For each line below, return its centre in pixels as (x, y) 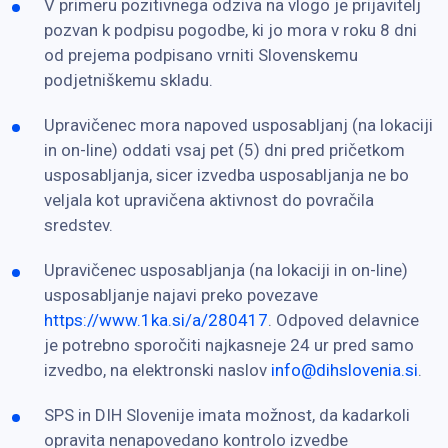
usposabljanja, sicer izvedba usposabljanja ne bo (226, 174)
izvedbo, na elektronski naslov (157, 369)
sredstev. (78, 224)
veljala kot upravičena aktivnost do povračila (209, 199)
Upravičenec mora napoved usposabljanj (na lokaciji (238, 124)
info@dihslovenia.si (344, 369)
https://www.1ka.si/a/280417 (156, 319)
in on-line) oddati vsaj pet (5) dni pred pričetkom (224, 149)
